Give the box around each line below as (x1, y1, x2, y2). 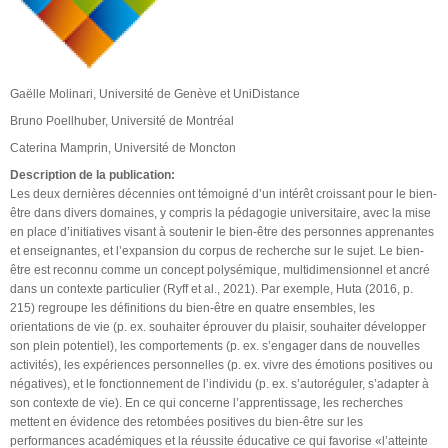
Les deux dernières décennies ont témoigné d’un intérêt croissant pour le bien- (10, 186, 437, 201)
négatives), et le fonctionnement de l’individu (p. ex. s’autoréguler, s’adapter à (10, 376, 429, 391)
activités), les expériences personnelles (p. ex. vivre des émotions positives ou (10, 357, 433, 372)
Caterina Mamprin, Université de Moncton (10, 140, 236, 155)
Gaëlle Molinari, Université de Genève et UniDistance (10, 86, 300, 101)
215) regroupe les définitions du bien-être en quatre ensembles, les (10, 300, 375, 315)
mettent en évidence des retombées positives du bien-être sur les (10, 414, 363, 429)
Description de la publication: (10, 167, 178, 182)
